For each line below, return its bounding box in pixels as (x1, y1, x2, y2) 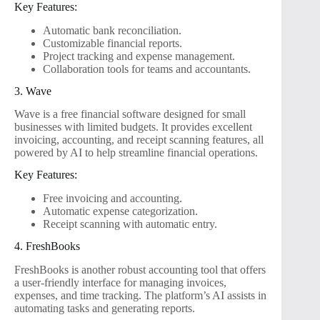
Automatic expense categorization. (43, 204, 198, 217)
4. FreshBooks (14, 239, 80, 252)
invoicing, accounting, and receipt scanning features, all (14, 134, 264, 146)
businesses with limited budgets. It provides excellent (14, 121, 252, 134)
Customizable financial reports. (43, 36, 182, 49)
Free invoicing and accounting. (43, 191, 182, 204)
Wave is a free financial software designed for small (14, 108, 246, 121)
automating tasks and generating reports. (14, 301, 195, 314)
